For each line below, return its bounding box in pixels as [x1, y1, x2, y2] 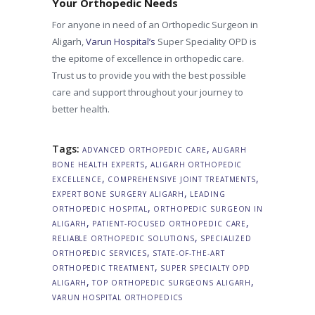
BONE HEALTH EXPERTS [52, 160, 146, 170]
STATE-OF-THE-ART [153, 248, 225, 259]
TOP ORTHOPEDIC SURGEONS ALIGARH [92, 278, 252, 288]
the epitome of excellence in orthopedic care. [52, 52, 244, 65]
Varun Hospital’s [86, 35, 155, 49]
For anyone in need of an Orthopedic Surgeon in [52, 18, 258, 32]
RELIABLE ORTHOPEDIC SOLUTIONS [52, 233, 195, 244]
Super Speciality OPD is [155, 35, 257, 49]
